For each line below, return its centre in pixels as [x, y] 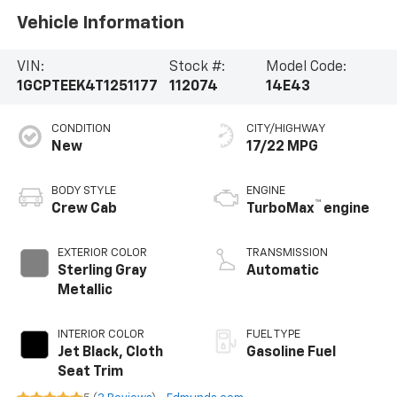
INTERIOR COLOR [101, 334]
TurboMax [280, 209]
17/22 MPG [282, 147]
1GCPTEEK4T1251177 [87, 86]
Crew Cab [84, 209]
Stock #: [198, 67]
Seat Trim [90, 372]
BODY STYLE [83, 191]
